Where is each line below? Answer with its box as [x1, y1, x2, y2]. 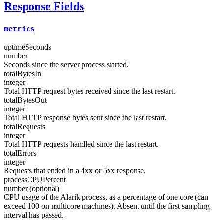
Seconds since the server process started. [4, 60, 129, 69]
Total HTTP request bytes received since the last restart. [4, 87, 175, 96]
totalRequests [4, 122, 45, 131]
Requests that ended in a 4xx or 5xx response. [4, 166, 146, 175]
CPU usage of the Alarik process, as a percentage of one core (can [4, 193, 208, 202]
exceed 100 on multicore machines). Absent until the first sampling [4, 202, 210, 211]
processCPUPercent [4, 175, 66, 184]
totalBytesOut [4, 96, 47, 105]
